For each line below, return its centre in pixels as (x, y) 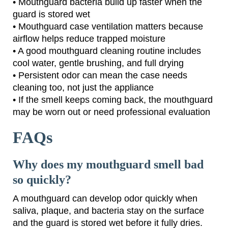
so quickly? (42, 179)
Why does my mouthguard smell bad (108, 164)
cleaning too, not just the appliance (83, 87)
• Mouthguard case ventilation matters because (108, 26)
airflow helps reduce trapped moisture (89, 38)
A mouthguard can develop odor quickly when (105, 198)
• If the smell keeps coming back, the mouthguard (113, 99)
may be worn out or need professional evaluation (111, 112)
